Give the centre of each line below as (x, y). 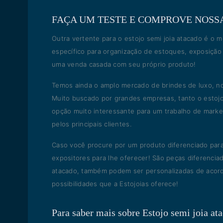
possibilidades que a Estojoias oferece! (115, 184)
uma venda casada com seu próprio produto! (124, 64)
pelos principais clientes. (92, 124)
